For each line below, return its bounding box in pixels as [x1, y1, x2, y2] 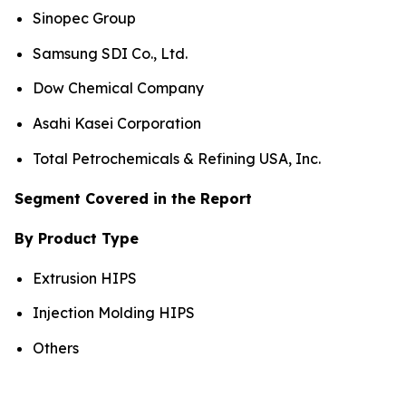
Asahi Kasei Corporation [33, 113, 201, 132]
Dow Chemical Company [33, 79, 204, 98]
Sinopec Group [33, 8, 136, 27]
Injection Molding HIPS [33, 304, 195, 323]
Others [33, 338, 79, 357]
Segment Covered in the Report [14, 188, 252, 208]
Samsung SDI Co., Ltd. [33, 43, 188, 63]
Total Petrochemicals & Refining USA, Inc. [33, 149, 321, 168]
